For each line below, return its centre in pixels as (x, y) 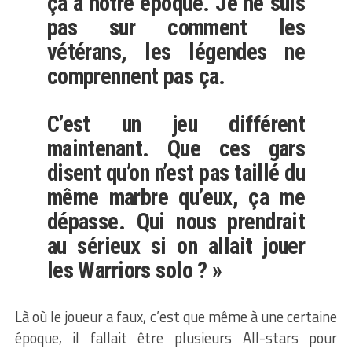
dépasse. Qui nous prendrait (176, 221)
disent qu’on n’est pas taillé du (176, 172)
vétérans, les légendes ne (176, 51)
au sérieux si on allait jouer (176, 246)
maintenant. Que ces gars (176, 148)
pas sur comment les (176, 27)
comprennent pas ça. (136, 76)
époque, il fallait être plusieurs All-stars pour (176, 337)
